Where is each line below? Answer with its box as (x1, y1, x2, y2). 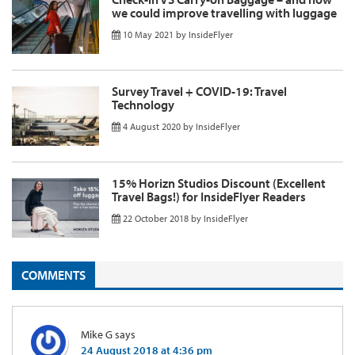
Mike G (81, 326, 113, 342)
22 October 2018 (123, 212, 189, 224)
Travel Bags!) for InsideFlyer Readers (112, 188, 306, 204)
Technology (112, 96, 174, 113)
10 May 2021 (123, 28, 174, 40)
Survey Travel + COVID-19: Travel (112, 82, 287, 99)
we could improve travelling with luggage (112, 4, 337, 21)
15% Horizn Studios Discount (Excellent (112, 174, 326, 191)
